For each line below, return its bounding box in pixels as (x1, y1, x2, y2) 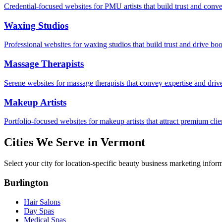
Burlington (4, 177, 49, 188)
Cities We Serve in (4, 136, 101, 149)
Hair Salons (24, 197, 60, 206)
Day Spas (24, 206, 54, 215)
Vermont (101, 136, 145, 149)
